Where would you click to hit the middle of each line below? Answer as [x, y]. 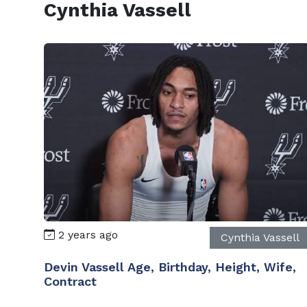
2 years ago [86, 234]
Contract [70, 281]
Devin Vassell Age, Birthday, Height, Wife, [170, 267]
